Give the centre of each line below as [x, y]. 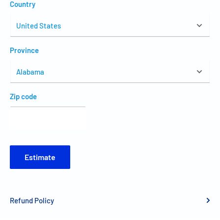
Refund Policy [32, 201]
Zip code [23, 96]
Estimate [40, 157]
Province [24, 50]
